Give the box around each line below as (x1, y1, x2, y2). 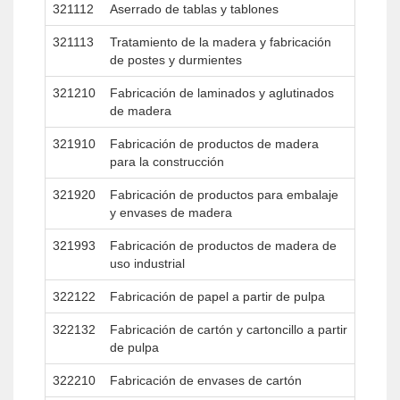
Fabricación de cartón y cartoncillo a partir (110, 322, 347, 337)
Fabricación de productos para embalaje (110, 187, 338, 202)
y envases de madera (110, 205, 232, 220)
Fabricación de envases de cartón (110, 373, 302, 387)
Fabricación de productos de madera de (110, 238, 337, 253)
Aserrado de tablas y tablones (110, 2, 279, 16)
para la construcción (110, 154, 224, 169)
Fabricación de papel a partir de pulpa (110, 289, 325, 304)
